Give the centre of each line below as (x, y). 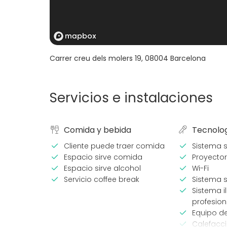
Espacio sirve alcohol (102, 168)
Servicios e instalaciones (131, 98)
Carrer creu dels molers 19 (96, 59)
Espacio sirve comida (103, 157)
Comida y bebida (98, 130)
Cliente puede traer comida (114, 146)
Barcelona (188, 59)
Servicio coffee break (102, 180)
